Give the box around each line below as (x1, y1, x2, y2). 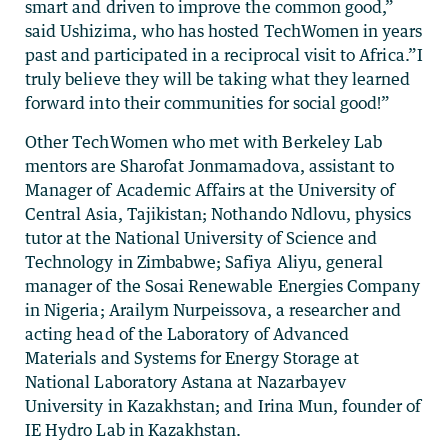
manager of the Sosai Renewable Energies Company (25, 275, 421, 296)
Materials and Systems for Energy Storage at (25, 347, 360, 368)
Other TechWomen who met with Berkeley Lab (25, 131, 383, 152)
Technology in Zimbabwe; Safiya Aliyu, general (25, 251, 384, 272)
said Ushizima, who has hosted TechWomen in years (25, 20, 423, 41)
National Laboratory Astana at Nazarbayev (25, 371, 346, 392)
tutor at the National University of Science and (25, 227, 378, 248)
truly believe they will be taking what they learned (25, 68, 411, 89)
